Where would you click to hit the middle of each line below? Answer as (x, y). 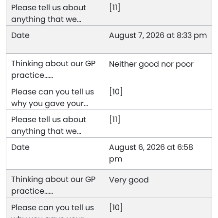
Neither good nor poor (151, 64)
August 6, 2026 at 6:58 (151, 147)
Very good (129, 180)
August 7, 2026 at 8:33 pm (158, 36)
